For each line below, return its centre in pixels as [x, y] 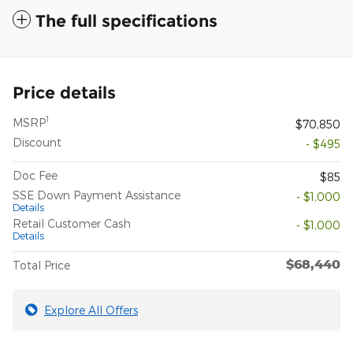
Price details [64, 92]
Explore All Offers [91, 310]
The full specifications [126, 20]
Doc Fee [35, 175]
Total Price [41, 265]
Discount [37, 142]
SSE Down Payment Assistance [97, 195]
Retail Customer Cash [72, 223]
